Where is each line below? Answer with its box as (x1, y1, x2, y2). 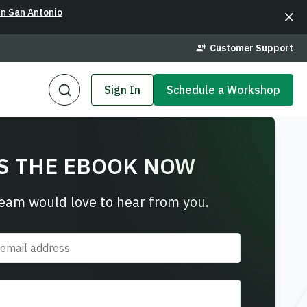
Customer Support (210, 42, 293, 54)
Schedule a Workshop (167, 83, 280, 97)
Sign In (104, 83, 140, 97)
